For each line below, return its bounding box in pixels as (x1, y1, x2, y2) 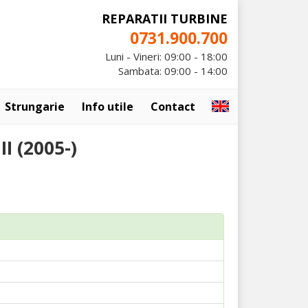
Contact (151, 99, 195, 114)
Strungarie (5, 99, 65, 114)
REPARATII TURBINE (102, 10, 228, 27)
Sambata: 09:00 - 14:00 (118, 64, 228, 78)
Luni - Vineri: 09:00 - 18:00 (105, 49, 228, 63)
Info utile (82, 99, 133, 114)
